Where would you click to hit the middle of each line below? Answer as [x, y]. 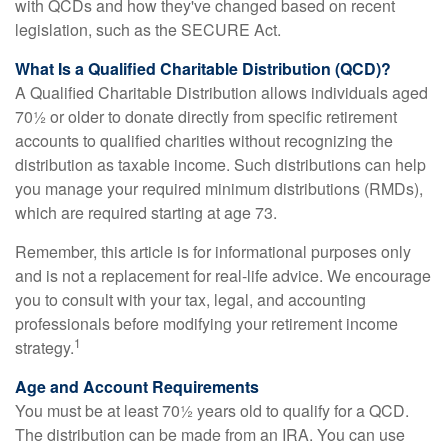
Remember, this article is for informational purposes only [213, 251]
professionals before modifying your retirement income [206, 323]
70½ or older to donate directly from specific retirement [206, 116]
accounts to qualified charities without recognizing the [204, 140]
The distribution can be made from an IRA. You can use [210, 434]
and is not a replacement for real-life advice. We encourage [223, 275]
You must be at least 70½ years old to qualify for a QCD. [212, 410]
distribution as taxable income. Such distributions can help [220, 164]
